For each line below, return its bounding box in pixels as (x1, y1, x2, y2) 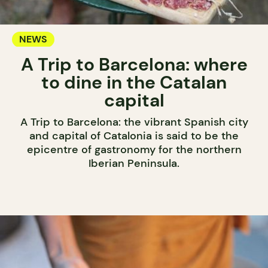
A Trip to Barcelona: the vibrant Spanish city (20, 114, 248, 129)
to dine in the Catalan (41, 70, 227, 94)
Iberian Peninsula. (89, 156, 179, 170)
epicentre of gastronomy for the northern (26, 142, 242, 157)
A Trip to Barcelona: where (20, 52, 248, 76)
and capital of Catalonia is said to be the (29, 128, 239, 143)
